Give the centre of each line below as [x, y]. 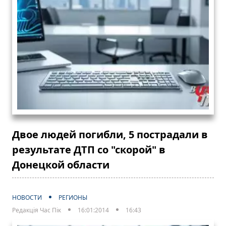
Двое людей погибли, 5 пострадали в [110, 134]
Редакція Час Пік [37, 210]
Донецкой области [61, 164]
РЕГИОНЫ [73, 197]
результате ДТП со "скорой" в [89, 149]
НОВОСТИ [27, 197]
